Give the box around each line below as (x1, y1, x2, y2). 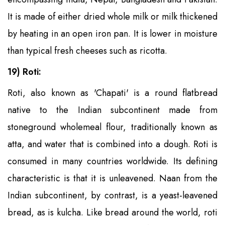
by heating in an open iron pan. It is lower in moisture (8, 27, 217, 40)
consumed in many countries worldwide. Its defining (8, 154, 217, 168)
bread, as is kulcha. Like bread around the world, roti (8, 205, 217, 219)
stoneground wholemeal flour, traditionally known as (8, 120, 217, 134)
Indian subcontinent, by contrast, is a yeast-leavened (8, 188, 217, 202)
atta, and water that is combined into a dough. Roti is (8, 137, 217, 151)
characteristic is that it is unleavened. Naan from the (8, 171, 217, 185)
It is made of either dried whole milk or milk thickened (8, 10, 217, 23)
